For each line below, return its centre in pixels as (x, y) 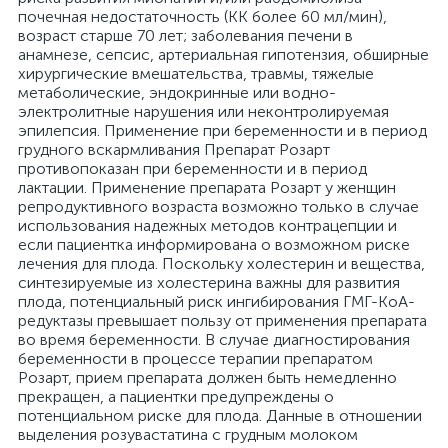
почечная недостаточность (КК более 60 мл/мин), (202, 16)
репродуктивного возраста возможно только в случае (218, 206)
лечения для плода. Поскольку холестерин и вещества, (221, 263)
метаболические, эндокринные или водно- (177, 92)
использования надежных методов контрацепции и (207, 225)
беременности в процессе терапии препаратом (195, 358)
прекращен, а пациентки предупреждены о (176, 396)
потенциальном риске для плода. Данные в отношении (220, 415)
